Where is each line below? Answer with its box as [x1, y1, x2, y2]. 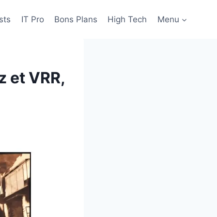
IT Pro [21, 14, 44, 24]
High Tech [108, 14, 147, 24]
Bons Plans [54, 14, 97, 24]
